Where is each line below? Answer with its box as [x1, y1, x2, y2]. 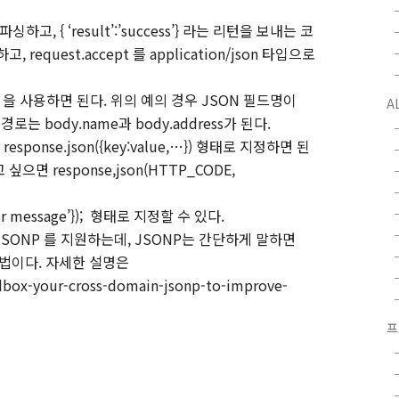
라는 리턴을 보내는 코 [183, 19, 313, 41]
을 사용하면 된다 [3, 88, 103, 110]
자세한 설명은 [45, 250, 129, 273]
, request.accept [22, 42, 133, 64]
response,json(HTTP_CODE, [49, 158, 235, 180]
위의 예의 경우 [110, 88, 201, 110]
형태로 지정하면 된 [196, 134, 310, 157]
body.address [132, 111, 224, 134]
